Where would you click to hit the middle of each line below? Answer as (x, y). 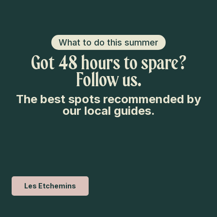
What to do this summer (108, 42)
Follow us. (108, 80)
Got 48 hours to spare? (108, 63)
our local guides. (108, 111)
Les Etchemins (50, 186)
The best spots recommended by (108, 99)
